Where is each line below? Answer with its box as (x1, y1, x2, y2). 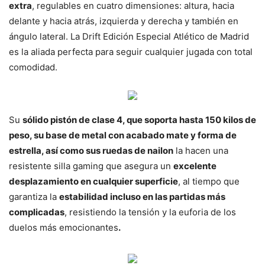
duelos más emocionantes (9, 221, 118, 233)
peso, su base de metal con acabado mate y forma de (9, 129, 237, 141)
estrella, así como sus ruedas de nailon (9, 144, 173, 156)
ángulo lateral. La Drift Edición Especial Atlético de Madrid (9, 30, 249, 42)
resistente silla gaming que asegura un (9, 160, 173, 172)
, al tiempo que (178, 175, 240, 187)
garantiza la (9, 190, 59, 202)
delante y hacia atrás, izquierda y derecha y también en (9, 15, 238, 27)
